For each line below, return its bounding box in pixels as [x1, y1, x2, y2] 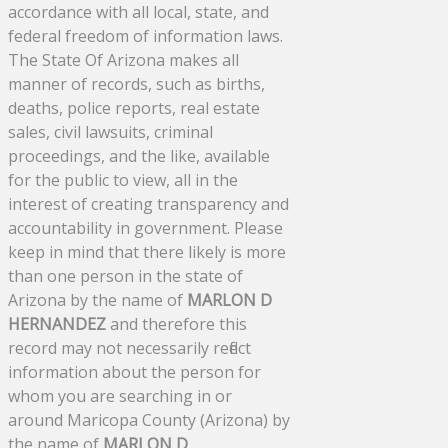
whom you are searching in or [8, 385, 232, 408]
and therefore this [106, 313, 247, 336]
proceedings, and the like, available [8, 145, 270, 168]
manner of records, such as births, [8, 73, 265, 96]
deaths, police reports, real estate [8, 97, 260, 120]
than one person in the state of [8, 265, 243, 288]
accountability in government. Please [8, 217, 283, 240]
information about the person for [8, 361, 261, 384]
